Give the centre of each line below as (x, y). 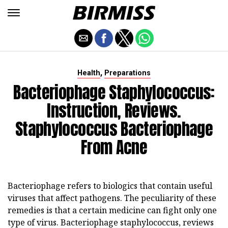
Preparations (127, 73)
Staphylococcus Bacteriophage (114, 129)
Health (89, 73)
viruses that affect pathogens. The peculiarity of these (112, 198)
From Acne (114, 147)
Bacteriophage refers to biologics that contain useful (110, 186)
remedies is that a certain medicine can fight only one (112, 210)
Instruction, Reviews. (114, 111)
